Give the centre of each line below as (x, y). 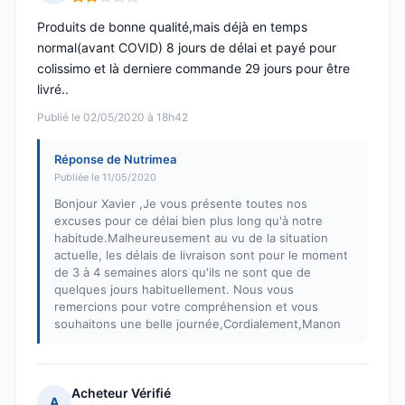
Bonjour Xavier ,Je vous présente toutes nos (181, 204)
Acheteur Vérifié (121, 393)
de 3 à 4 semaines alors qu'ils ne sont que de (183, 273)
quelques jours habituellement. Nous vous (174, 290)
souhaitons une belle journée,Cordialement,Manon (198, 324)
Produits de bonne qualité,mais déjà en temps (172, 27)
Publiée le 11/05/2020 (105, 178)
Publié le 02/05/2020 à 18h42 (113, 118)
